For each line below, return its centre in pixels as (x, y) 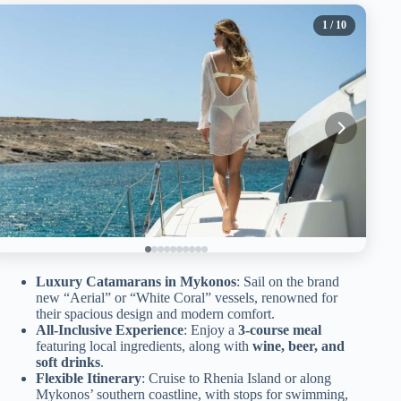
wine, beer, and (299, 346)
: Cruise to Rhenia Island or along (236, 378)
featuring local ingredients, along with (144, 346)
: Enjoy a (211, 329)
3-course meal (280, 329)
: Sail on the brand (288, 281)
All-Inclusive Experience (110, 329)
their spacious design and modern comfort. (155, 313)
